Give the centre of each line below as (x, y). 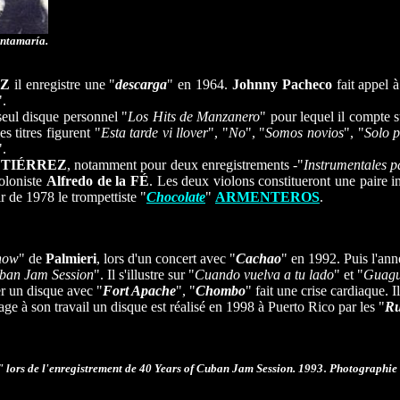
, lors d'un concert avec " (166, 258)
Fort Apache (139, 291)
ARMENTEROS (267, 197)
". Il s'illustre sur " (144, 275)
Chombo (221, 291)
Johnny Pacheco (282, 84)
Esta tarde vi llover (154, 133)
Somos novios (304, 133)
